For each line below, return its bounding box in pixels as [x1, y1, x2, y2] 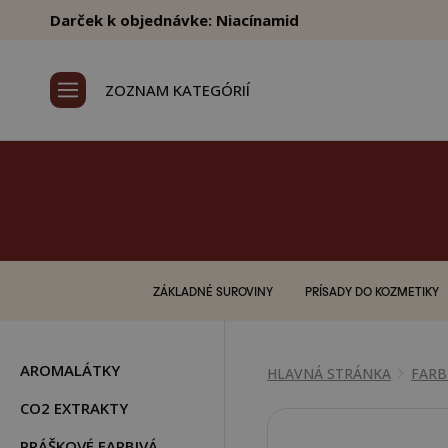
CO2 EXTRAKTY [20, 398, 128, 418]
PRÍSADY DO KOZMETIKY [304, 283, 439, 299]
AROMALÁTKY [20, 360, 120, 380]
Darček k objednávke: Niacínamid [50, 10, 299, 30]
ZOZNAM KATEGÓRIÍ [105, 80, 250, 100]
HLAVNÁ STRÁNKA [267, 364, 391, 383]
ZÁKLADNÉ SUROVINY [152, 283, 273, 299]
